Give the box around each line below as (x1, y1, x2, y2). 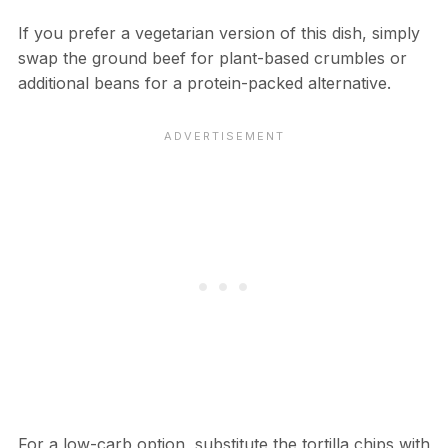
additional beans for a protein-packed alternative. (17, 73, 391, 94)
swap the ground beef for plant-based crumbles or (17, 48, 407, 69)
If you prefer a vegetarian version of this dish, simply (17, 23, 420, 44)
